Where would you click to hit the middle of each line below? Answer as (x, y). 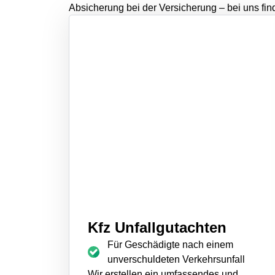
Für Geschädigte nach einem (170, 244)
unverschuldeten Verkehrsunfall (176, 259)
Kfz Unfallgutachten (157, 227)
